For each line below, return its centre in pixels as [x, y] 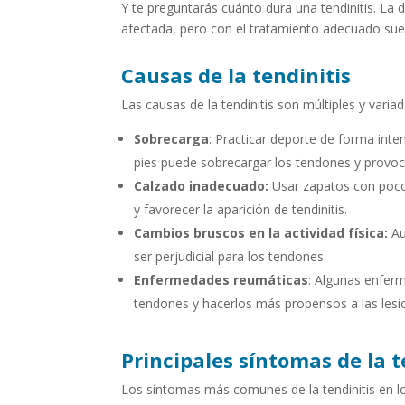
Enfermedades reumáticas [221, 280]
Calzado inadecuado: [202, 186]
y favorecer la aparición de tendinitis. [241, 210]
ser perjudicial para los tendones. [231, 257]
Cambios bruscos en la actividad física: [261, 233]
